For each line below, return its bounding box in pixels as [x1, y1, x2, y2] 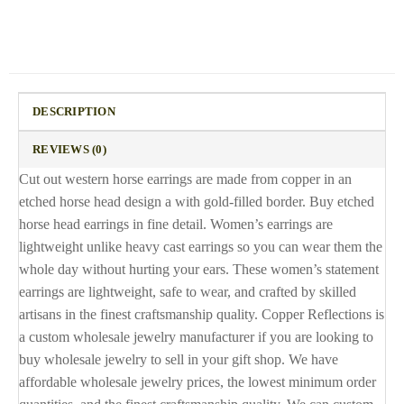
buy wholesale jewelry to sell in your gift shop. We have [19, 352, 338, 368]
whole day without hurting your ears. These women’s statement [19, 262, 379, 278]
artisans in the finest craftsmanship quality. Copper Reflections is [19, 307, 384, 323]
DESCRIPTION [32, 106, 115, 119]
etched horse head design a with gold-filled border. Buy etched [19, 194, 374, 210]
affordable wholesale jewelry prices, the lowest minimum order [19, 374, 376, 390]
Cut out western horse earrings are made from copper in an [19, 171, 352, 188]
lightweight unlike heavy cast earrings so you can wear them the [19, 239, 382, 255]
